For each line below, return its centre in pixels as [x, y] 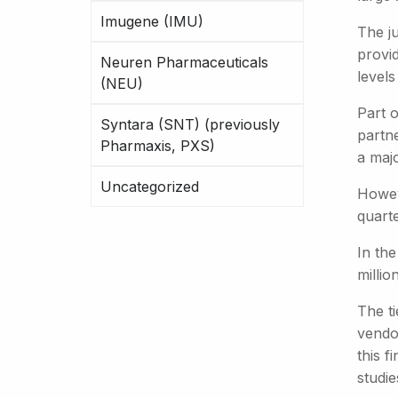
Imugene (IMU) [152, 21]
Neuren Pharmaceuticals [184, 62]
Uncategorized [150, 187]
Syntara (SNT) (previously [190, 124]
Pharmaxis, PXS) [158, 146]
